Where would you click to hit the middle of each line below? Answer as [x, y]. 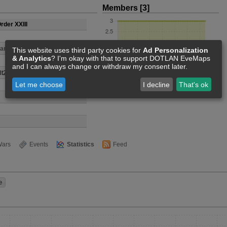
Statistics [81, 144]
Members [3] [126, 8]
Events [39, 144]
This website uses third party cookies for [78, 50]
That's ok [194, 84]
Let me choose [39, 84]
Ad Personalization [176, 50]
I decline [157, 84]
